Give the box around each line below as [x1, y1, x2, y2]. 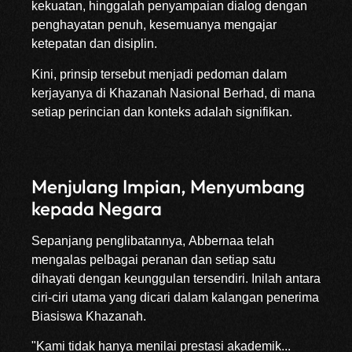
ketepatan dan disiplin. [31, 37, 157, 51]
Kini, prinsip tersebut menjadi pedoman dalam [31, 67, 287, 81]
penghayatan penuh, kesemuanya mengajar [31, 18, 277, 32]
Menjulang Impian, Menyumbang [31, 174, 305, 198]
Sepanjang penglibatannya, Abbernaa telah [31, 233, 274, 247]
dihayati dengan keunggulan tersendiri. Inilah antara [31, 271, 321, 285]
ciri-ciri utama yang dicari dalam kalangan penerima [31, 290, 319, 304]
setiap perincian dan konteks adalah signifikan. [31, 104, 292, 119]
